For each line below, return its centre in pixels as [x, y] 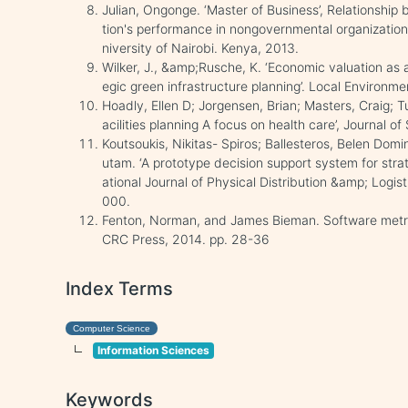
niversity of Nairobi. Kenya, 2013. [201, 48]
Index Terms [120, 289]
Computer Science [112, 328]
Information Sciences [154, 350]
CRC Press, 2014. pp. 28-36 [186, 239]
